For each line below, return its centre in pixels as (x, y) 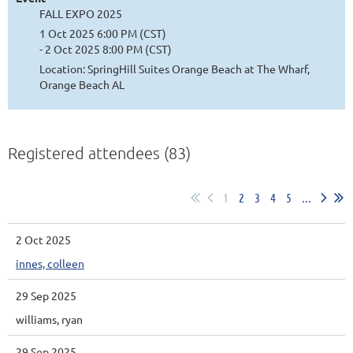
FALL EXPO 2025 (81, 13)
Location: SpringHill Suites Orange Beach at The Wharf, (175, 68)
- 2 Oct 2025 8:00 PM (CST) (106, 48)
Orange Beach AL (82, 84)
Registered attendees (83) (99, 152)
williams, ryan (49, 319)
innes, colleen (50, 263)
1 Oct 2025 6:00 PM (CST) (103, 33)
